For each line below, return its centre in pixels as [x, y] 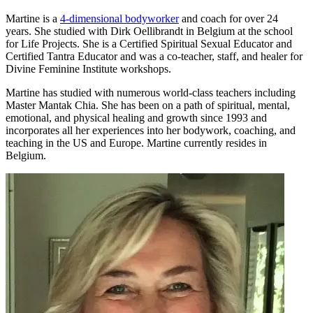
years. [20, 31]
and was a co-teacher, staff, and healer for [211, 57]
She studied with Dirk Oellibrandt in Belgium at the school [163, 31]
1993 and [246, 118]
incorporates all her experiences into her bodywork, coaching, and [151, 131]
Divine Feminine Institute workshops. [88, 69]
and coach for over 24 [228, 19]
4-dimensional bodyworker [119, 19]
